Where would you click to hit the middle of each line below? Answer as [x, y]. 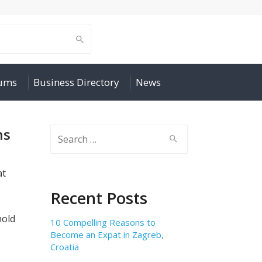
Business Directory [76, 82]
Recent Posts [99, 198]
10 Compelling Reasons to [103, 222]
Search [65, 132]
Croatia [65, 247]
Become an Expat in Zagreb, [107, 235]
